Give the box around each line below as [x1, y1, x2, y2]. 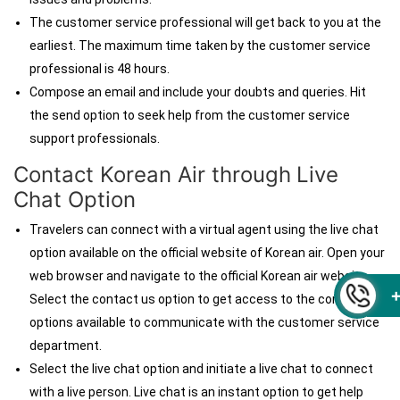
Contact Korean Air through [13, 162, 291, 187]
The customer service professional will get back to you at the [29, 15, 381, 29]
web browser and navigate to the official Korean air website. [29, 269, 370, 283]
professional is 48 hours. [29, 62, 172, 76]
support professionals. [29, 131, 162, 146]
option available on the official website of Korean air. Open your [29, 246, 385, 260]
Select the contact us [29, 292, 155, 306]
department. [29, 338, 102, 353]
